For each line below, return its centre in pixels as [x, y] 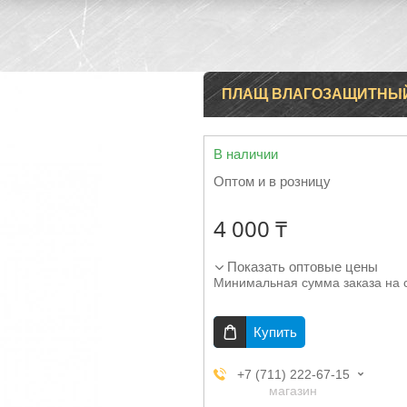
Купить [275, 332]
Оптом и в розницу [272, 181]
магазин [293, 391]
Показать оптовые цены [303, 267]
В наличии [246, 154]
